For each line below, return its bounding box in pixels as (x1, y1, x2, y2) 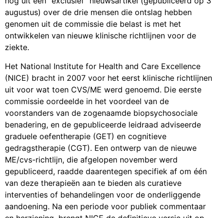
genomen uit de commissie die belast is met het (5, 19, 181, 29)
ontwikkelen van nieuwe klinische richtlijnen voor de (5, 31, 196, 41)
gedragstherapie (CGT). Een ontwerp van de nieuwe (5, 143, 197, 153)
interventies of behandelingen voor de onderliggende (5, 189, 200, 200)
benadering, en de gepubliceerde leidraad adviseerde (5, 119, 201, 129)
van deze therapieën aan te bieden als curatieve (5, 178, 182, 188)
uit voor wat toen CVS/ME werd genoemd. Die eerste (5, 84, 201, 94)
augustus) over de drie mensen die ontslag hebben (5, 7, 192, 18)
